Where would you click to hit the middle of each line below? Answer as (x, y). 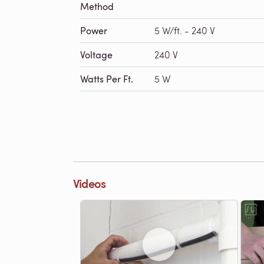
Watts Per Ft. (107, 79)
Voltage (96, 55)
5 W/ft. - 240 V (185, 30)
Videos (90, 183)
